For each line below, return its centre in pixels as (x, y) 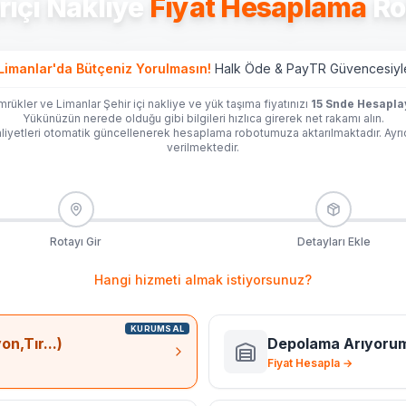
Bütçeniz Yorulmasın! (142, 68)
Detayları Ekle (333, 242)
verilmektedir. (203, 147)
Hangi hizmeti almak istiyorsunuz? (203, 280)
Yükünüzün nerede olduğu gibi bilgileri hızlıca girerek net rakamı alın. (203, 118)
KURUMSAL (157, 329)
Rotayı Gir (76, 242)
